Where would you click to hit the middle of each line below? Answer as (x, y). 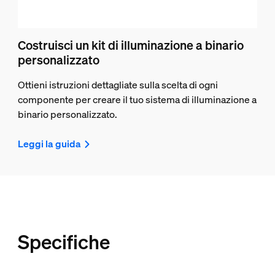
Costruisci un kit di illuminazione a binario (131, 45)
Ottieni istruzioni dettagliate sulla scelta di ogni (118, 84)
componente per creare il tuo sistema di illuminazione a (137, 99)
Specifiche (64, 242)
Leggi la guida (50, 143)
